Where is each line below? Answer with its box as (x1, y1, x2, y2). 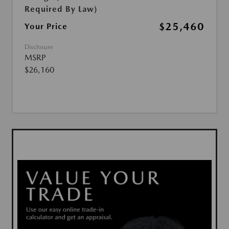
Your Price (25, 21, 67, 32)
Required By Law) (25, 4, 97, 14)
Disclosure (25, 43, 53, 51)
